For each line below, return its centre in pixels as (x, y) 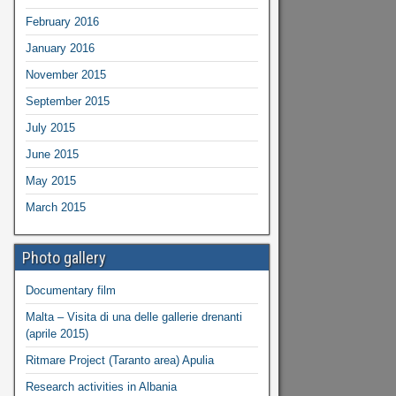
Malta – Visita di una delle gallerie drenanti (133, 317)
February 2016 (62, 22)
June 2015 (52, 154)
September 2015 (67, 101)
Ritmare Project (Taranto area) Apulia (119, 360)
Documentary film (70, 290)
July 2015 (50, 128)
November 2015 (65, 75)
